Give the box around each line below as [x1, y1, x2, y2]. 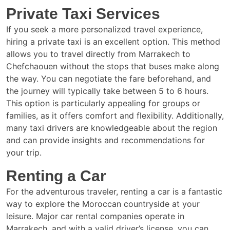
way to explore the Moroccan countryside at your [6, 199, 200, 209]
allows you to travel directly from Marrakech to [6, 49, 190, 59]
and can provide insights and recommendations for [6, 135, 205, 145]
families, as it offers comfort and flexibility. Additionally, [6, 110, 224, 121]
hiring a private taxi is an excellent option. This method [6, 36, 220, 47]
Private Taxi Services [6, 5, 160, 22]
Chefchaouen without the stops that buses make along [6, 61, 219, 71]
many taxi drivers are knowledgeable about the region [6, 123, 217, 133]
